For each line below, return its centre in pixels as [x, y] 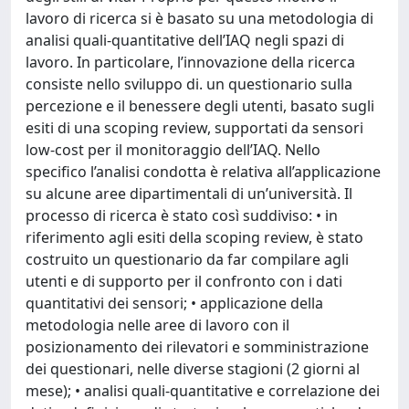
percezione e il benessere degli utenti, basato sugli [200, 106]
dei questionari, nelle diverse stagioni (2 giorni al [193, 369]
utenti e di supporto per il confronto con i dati [184, 281]
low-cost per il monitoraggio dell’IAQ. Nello [173, 150]
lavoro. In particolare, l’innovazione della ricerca [190, 62]
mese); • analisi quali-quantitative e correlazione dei [203, 391]
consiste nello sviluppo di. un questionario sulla [189, 84]
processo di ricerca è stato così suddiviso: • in [182, 215]
